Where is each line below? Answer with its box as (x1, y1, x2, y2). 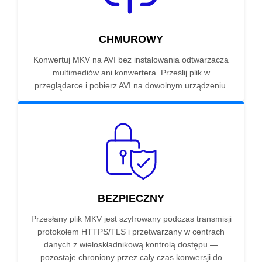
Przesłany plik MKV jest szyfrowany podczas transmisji (30, 214, 232, 224)
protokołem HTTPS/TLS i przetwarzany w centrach (37, 227, 225, 237)
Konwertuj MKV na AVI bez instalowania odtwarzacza (33, 55, 229, 65)
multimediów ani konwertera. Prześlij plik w (52, 68, 210, 78)
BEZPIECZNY (98, 192, 164, 205)
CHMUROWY (99, 33, 163, 46)
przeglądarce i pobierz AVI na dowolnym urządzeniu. (34, 81, 228, 91)
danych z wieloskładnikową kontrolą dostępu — (44, 240, 218, 250)
